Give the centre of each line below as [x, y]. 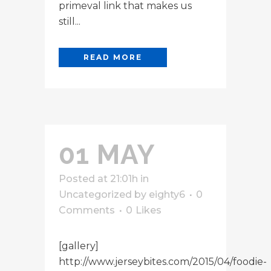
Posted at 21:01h [98, 178]
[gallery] [79, 246]
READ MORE [113, 57]
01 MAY [107, 154]
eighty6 [167, 194]
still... [70, 21]
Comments [87, 210]
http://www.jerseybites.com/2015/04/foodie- [163, 261]
